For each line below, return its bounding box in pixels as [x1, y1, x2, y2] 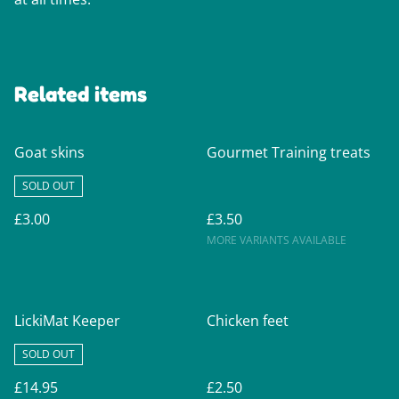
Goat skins [14, 142, 85, 163]
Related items [14, 81, 147, 108]
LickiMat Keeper [14, 311, 120, 331]
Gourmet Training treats [207, 142, 370, 163]
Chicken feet [207, 311, 289, 331]
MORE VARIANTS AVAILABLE [207, 232, 346, 248]
